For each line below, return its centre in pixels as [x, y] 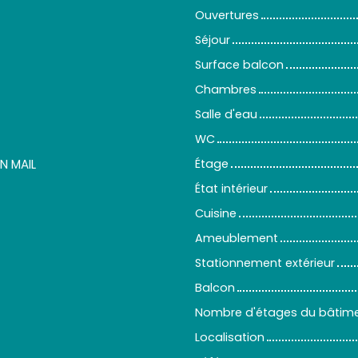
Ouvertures [227, 16]
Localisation [230, 338]
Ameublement [237, 239]
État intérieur [231, 189]
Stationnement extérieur [265, 263]
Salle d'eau [226, 115]
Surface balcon [239, 65]
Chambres [226, 90]
